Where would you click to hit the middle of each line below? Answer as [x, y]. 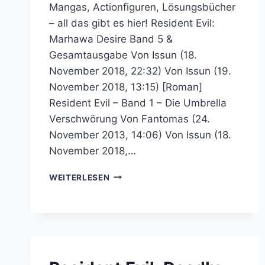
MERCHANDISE [141, 174]
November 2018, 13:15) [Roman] [126, 87]
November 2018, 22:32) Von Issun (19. [140, 71]
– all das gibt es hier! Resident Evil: [132, 23]
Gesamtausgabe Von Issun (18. [123, 55]
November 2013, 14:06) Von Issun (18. [140, 135]
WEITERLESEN [80, 177]
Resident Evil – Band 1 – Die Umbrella [138, 103]
